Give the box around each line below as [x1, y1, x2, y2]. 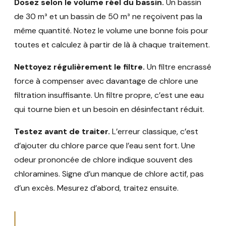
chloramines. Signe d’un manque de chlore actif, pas [14, 168, 204, 180]
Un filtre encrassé [145, 62, 211, 73]
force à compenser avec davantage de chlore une [14, 76, 198, 87]
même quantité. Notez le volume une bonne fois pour [14, 25, 208, 36]
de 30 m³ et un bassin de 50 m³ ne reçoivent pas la [14, 11, 202, 22]
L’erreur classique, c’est [110, 126, 198, 137]
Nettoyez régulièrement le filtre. [14, 62, 145, 73]
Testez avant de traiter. [14, 126, 110, 137]
